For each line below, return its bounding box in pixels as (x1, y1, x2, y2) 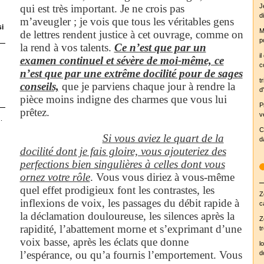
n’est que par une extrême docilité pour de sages (19, 67, 243, 80)
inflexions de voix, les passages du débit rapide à (19, 196, 239, 209)
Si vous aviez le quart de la (102, 131, 224, 144)
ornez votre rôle (19, 170, 90, 183)
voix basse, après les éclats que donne (19, 235, 189, 248)
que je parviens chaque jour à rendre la (58, 80, 235, 93)
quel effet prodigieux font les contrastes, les (19, 183, 214, 196)
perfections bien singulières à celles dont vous (19, 157, 225, 170)
